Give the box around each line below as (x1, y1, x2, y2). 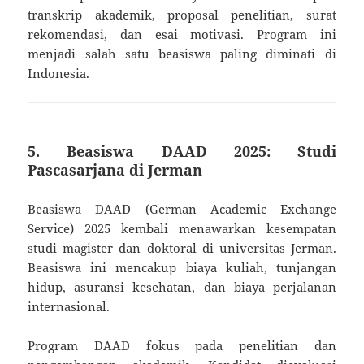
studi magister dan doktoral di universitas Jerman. (28, 239, 336, 256)
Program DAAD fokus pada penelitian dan (28, 336, 336, 353)
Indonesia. (28, 64, 90, 81)
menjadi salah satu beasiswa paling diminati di (28, 45, 336, 62)
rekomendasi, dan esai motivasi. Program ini (28, 25, 336, 42)
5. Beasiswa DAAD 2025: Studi (28, 141, 336, 161)
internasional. (28, 297, 110, 314)
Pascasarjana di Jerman (28, 159, 203, 180)
